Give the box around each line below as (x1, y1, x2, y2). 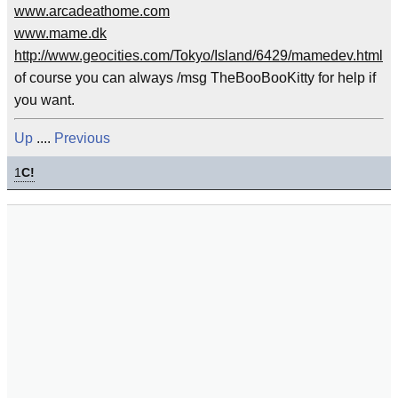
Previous (54, 131, 110, 146)
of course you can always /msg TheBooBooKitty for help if (14, 70, 376, 85)
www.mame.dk (14, 26, 107, 41)
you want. (14, 92, 75, 107)
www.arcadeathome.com (14, 4, 170, 19)
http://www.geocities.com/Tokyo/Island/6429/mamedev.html (14, 48, 383, 63)
